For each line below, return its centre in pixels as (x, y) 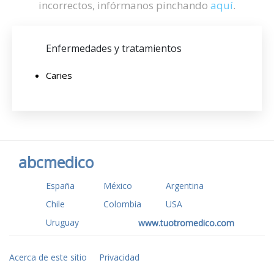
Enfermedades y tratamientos (114, 48)
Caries (59, 75)
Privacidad (119, 257)
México (118, 186)
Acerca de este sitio (48, 257)
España (60, 186)
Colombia (122, 204)
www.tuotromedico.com (187, 223)
